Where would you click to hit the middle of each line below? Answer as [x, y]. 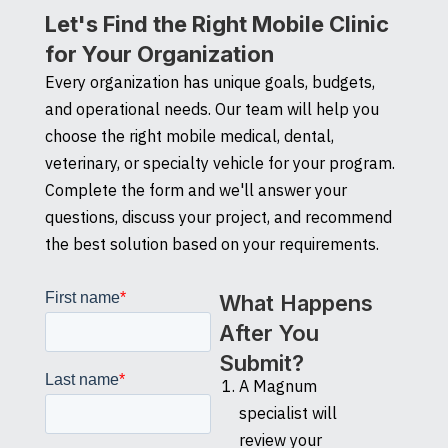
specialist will [287, 412]
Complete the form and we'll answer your [195, 189]
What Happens [295, 302]
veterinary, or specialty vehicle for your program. [219, 162]
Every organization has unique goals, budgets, [209, 81]
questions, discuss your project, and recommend [218, 216]
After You [268, 332]
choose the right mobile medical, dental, [189, 135]
